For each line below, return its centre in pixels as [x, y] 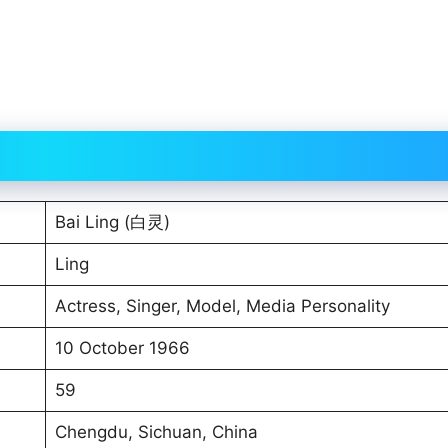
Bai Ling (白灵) [112, 221]
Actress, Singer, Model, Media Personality [222, 305]
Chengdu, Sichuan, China [156, 431]
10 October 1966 [122, 347]
